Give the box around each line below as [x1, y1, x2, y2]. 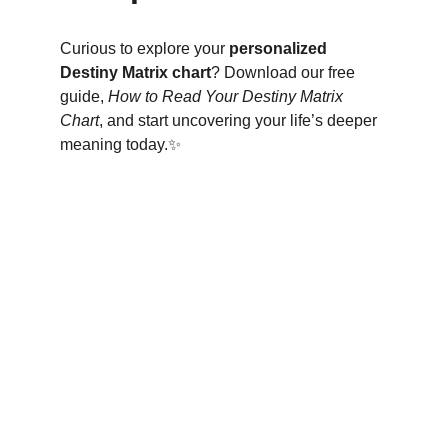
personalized [229, 40, 331, 57]
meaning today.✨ [60, 136, 181, 153]
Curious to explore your [60, 40, 229, 57]
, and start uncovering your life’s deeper [99, 112, 381, 129]
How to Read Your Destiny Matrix [108, 88, 347, 105]
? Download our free [211, 64, 359, 81]
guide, [60, 88, 108, 105]
